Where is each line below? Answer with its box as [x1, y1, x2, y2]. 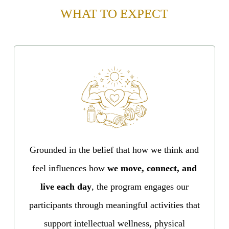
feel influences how [32, 163, 107, 173]
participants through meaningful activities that [29, 199, 200, 210]
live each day [40, 181, 91, 192]
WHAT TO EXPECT [60, 6, 169, 20]
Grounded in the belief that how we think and [30, 144, 199, 155]
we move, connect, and [107, 163, 197, 173]
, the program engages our [91, 181, 189, 192]
